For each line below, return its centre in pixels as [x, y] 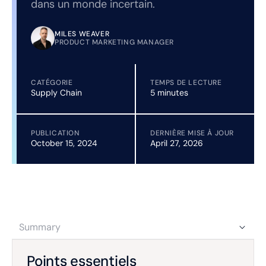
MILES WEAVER [82, 34]
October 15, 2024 [64, 143]
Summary [40, 227]
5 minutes [169, 93]
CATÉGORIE [52, 83]
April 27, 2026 [177, 143]
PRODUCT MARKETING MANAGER [114, 42]
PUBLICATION [56, 133]
